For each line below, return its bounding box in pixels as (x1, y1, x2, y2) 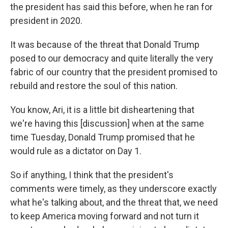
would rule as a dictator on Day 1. (10, 146, 141, 156)
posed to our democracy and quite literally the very (10, 53, 213, 64)
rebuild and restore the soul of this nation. (10, 80, 178, 91)
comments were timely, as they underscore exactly (10, 183, 217, 194)
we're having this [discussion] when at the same (10, 118, 204, 129)
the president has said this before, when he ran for (10, 2, 213, 12)
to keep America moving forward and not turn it (10, 211, 199, 221)
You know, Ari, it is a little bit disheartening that (10, 104, 194, 115)
